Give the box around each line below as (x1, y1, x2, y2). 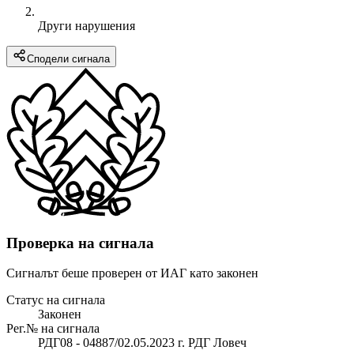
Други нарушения (38, 18, 135, 32)
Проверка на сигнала (6, 234, 154, 251)
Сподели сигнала (27, 52, 110, 65)
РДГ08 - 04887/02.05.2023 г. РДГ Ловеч (38, 336, 247, 350)
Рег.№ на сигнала (6, 322, 100, 336)
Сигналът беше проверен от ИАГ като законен (6, 266, 258, 281)
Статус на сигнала (6, 293, 105, 307)
